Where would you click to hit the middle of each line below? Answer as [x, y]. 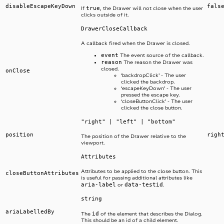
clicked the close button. [152, 108]
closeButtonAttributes [42, 173]
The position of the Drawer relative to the [133, 136]
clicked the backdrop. [148, 82]
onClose [18, 71]
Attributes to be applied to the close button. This [141, 171]
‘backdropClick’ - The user [153, 75]
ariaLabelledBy [30, 212]
